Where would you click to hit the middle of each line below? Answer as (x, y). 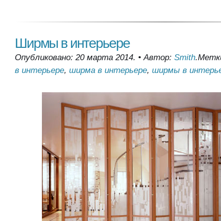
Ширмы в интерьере (72, 43)
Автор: (159, 57)
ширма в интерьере (108, 70)
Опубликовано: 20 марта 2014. (75, 57)
